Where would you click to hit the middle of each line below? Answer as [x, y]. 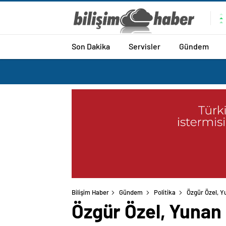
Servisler [145, 46]
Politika [165, 192]
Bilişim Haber [90, 192]
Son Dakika [91, 46]
